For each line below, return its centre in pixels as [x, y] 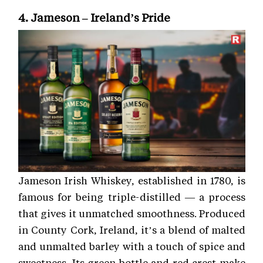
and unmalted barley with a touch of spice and [132, 246]
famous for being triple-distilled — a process [132, 197]
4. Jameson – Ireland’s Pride [94, 18]
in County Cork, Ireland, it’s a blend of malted [132, 230]
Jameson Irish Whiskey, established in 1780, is [132, 181]
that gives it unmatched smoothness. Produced [132, 213]
